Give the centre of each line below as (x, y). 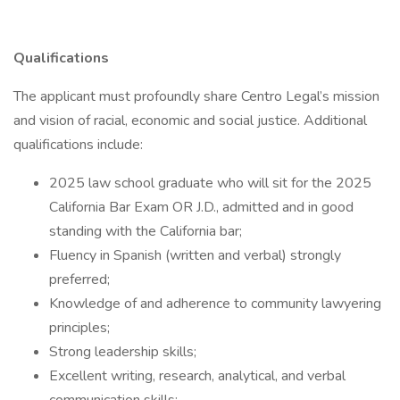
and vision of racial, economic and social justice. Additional (190, 121)
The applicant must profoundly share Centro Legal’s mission (196, 96)
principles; (79, 328)
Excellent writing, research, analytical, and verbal (197, 376)
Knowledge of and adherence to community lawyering (215, 304)
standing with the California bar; (146, 231)
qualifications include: (78, 145)
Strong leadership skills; (123, 352)
